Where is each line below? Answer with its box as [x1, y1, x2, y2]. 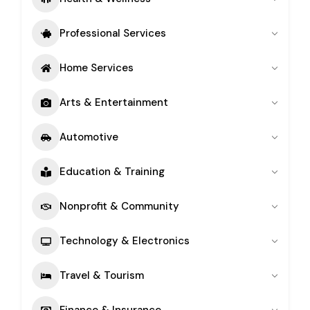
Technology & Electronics [60, 233, 190, 248]
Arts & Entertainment [60, 95, 168, 109]
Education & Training [60, 164, 165, 179]
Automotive [60, 129, 118, 144]
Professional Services [60, 26, 166, 40]
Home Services [60, 60, 134, 75]
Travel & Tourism [60, 268, 144, 282]
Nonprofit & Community [60, 199, 179, 213]
